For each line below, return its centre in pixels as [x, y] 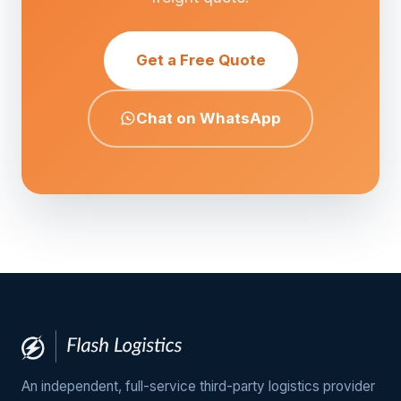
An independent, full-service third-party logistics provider [198, 386]
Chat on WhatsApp [209, 118]
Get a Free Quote [200, 60]
